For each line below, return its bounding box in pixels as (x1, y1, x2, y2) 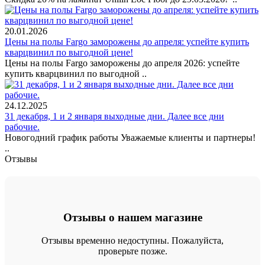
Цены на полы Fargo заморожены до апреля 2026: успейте (5, 58, 240, 69)
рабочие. (5, 122, 40, 132)
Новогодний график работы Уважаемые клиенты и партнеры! (5, 132, 256, 143)
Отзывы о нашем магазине (63, 211, 202, 224)
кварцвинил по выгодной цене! (5, 47, 133, 58)
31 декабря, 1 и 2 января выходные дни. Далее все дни (5, 111, 224, 122)
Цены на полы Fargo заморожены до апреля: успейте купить (5, 37, 249, 47)
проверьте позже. (98, 245, 167, 256)
